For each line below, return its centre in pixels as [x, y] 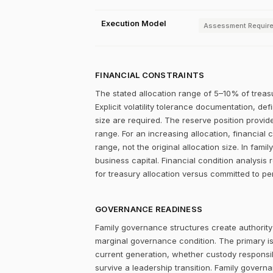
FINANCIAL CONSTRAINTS [150, 75]
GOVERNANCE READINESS [149, 209]
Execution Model [134, 23]
